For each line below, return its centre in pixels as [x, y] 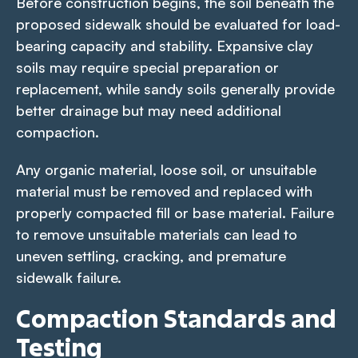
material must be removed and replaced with [164, 191]
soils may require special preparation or [147, 67]
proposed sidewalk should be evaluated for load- [178, 24]
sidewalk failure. [69, 277]
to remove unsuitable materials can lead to [157, 234]
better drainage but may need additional [149, 110]
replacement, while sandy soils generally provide [175, 88]
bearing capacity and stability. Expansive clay [165, 45]
